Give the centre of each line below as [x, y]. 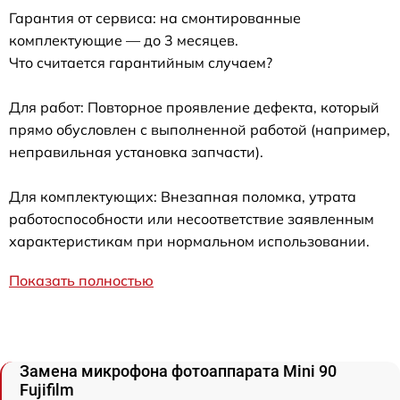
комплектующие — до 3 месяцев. [124, 40]
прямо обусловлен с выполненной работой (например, [200, 129]
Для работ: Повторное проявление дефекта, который [194, 107]
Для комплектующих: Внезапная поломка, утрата [183, 196]
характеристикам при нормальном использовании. [189, 241]
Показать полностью [81, 280]
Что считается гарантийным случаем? [141, 62]
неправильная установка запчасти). [136, 151]
